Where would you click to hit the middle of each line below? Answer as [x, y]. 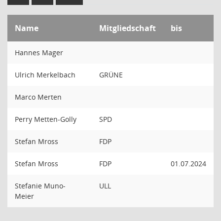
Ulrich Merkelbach [45, 75]
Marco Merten [38, 97]
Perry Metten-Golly [46, 119]
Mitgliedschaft [128, 28]
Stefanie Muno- [40, 186]
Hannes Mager [39, 53]
